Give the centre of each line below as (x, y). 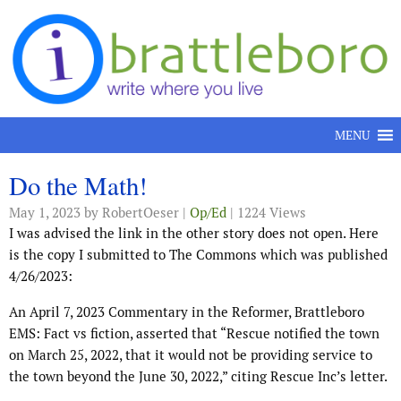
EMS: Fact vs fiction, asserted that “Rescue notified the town (194, 334)
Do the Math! (78, 186)
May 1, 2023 (45, 213)
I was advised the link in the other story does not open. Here (194, 234)
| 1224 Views (266, 213)
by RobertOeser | (135, 213)
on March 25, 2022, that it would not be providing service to (191, 355)
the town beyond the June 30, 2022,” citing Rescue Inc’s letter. (198, 377)
